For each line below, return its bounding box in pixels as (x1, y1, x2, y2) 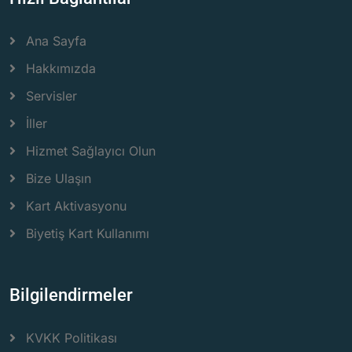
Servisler (26, 87, 77, 104)
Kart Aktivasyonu (26, 197, 126, 214)
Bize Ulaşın (26, 170, 91, 186)
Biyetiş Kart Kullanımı (26, 225, 149, 241)
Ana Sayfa (26, 32, 86, 49)
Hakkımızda (26, 60, 96, 76)
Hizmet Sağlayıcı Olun (26, 142, 156, 159)
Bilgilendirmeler (9, 284, 133, 305)
